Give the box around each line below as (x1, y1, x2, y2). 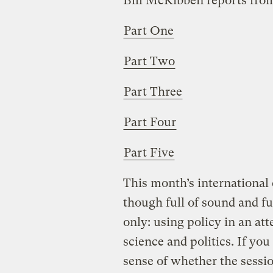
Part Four (123, 115, 176, 129)
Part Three (123, 84, 182, 99)
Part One (123, 23, 174, 38)
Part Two (123, 54, 175, 68)
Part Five (123, 145, 174, 160)
